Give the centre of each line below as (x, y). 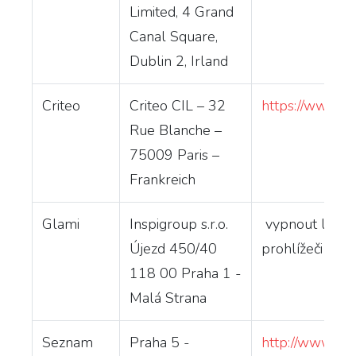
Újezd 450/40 (173, 248)
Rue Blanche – (176, 130)
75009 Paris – (174, 155)
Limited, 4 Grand (182, 12)
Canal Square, (174, 36)
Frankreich (163, 179)
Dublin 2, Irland (179, 61)
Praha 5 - (160, 342)
